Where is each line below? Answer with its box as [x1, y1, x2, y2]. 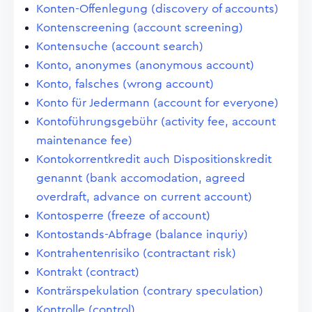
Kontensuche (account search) [36, 40, 203, 52]
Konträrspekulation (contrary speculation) [36, 285, 263, 297]
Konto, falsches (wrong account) [36, 78, 214, 90]
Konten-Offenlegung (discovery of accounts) [36, 3, 279, 15]
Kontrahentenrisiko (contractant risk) [36, 247, 236, 259]
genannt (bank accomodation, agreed [36, 172, 245, 184]
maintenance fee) [36, 134, 132, 146]
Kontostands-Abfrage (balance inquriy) [36, 228, 248, 240]
